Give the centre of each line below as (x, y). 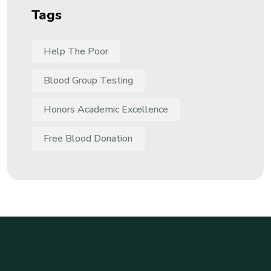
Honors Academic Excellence (106, 109)
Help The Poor (76, 51)
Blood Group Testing (88, 80)
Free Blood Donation (88, 139)
